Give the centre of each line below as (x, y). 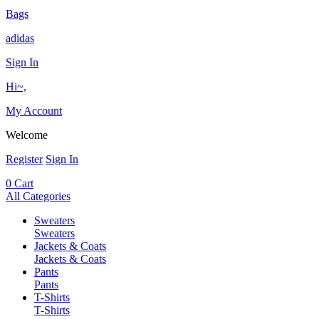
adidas (20, 38)
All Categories (38, 197)
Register (24, 159)
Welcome (27, 135)
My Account (34, 111)
